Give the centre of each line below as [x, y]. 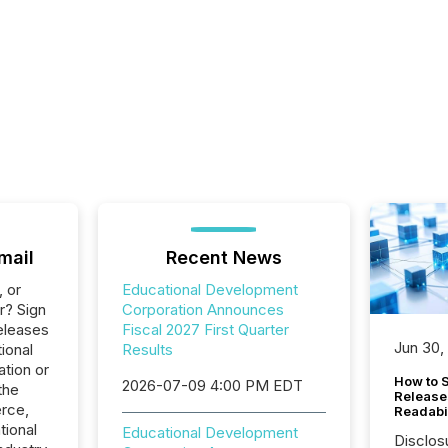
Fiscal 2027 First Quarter [205, 329]
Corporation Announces [202, 309]
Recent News [223, 257]
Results [147, 349]
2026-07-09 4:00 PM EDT [212, 385]
